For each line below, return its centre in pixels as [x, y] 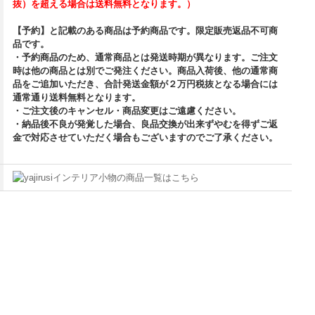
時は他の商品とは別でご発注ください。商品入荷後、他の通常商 [146, 71]
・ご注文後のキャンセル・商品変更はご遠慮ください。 [127, 111]
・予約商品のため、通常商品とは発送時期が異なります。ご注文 [146, 58]
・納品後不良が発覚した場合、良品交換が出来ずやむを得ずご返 [146, 124]
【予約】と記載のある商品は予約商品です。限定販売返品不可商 [146, 31]
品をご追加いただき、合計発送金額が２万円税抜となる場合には [146, 84]
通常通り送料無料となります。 [77, 98]
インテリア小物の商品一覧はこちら [126, 178]
